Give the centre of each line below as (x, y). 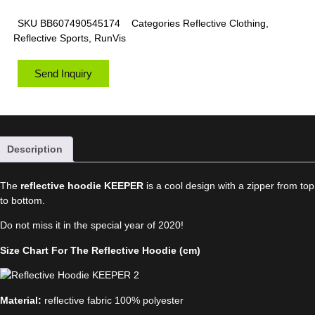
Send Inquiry (63, 74)
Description (35, 149)
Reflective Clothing (224, 24)
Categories (156, 24)
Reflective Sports (51, 38)
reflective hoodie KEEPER (82, 186)
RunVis (110, 38)
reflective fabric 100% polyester (112, 300)
